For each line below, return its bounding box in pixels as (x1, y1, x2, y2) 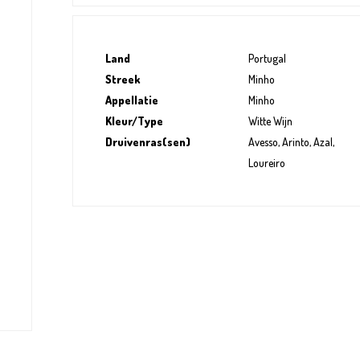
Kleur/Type (105, 114, 163, 129)
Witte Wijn (247, 114, 292, 129)
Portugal (247, 51, 286, 66)
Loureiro (247, 156, 285, 170)
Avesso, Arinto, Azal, (247, 135, 334, 149)
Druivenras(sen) (105, 135, 190, 149)
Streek (105, 72, 140, 87)
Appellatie (105, 93, 158, 108)
